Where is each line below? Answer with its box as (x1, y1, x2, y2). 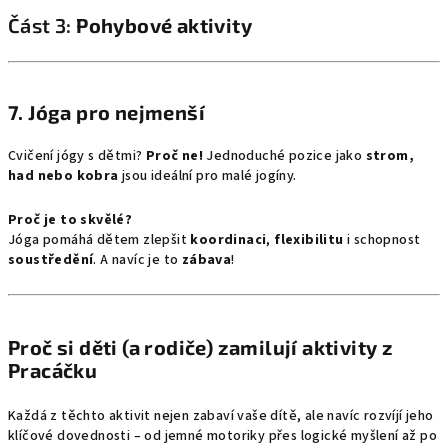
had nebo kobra (8, 166, 119, 186)
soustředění (8, 250, 94, 270)
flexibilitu (274, 230, 344, 250)
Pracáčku (8, 358, 98, 382)
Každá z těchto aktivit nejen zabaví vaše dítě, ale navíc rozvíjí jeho (8, 406, 434, 426)
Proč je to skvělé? (8, 210, 133, 230)
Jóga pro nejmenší (28, 100, 206, 124)
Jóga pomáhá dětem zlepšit (8, 230, 191, 250)
